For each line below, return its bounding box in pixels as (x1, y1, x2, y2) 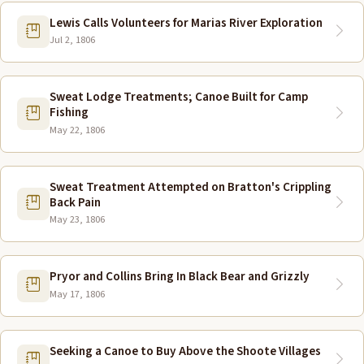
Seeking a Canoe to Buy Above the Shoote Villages (50, 341, 321, 360)
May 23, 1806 (50, 212, 105, 227)
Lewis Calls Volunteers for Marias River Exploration (50, 13, 323, 32)
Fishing (50, 103, 89, 122)
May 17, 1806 (50, 286, 105, 301)
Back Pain (50, 193, 101, 211)
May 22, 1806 (50, 122, 105, 137)
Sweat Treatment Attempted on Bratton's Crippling (50, 177, 331, 196)
